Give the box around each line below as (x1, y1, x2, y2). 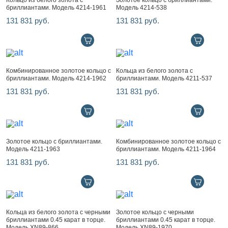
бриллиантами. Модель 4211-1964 (116, 146, 216, 153)
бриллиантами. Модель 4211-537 (116, 75, 212, 82)
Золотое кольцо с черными (116, 209, 194, 216)
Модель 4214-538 (116, 4, 167, 11)
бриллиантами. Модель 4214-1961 (6, 4, 106, 11)
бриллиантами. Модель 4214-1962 (6, 75, 106, 82)
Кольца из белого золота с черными (6, 209, 110, 216)
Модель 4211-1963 (6, 146, 60, 153)
